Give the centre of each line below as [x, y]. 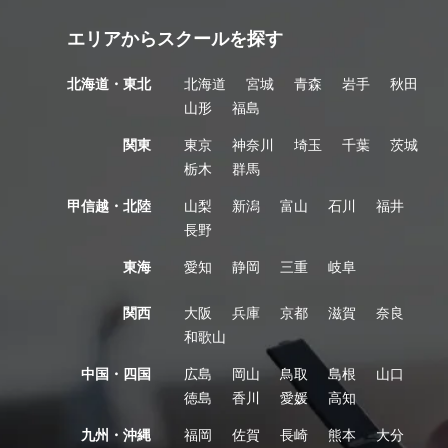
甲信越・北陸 [109, 205]
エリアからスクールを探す [175, 38]
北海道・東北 [109, 83]
